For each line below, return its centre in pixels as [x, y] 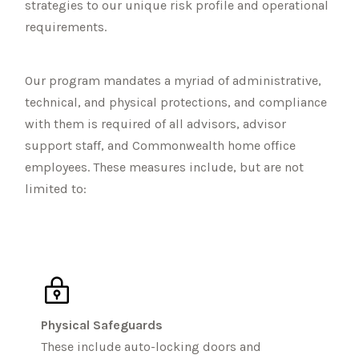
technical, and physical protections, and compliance [176, 102]
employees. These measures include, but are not [165, 167]
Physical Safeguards [102, 325]
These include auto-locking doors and [151, 346]
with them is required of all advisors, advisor [156, 123]
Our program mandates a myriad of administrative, [173, 80]
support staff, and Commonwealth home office [161, 145]
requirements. [66, 26]
